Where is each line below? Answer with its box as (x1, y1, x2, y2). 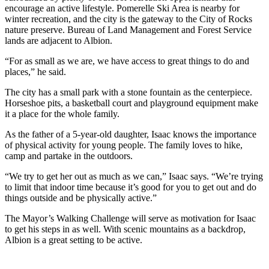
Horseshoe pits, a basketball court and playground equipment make (5, 97, 258, 108)
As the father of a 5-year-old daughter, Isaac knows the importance (5, 128, 256, 139)
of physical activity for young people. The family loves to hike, (5, 139, 243, 150)
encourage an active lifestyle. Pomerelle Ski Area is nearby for (5, 2, 240, 13)
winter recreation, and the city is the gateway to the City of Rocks (5, 13, 252, 24)
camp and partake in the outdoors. (5, 150, 133, 161)
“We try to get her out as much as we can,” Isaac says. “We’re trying (5, 171, 263, 181)
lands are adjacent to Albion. (5, 35, 112, 46)
